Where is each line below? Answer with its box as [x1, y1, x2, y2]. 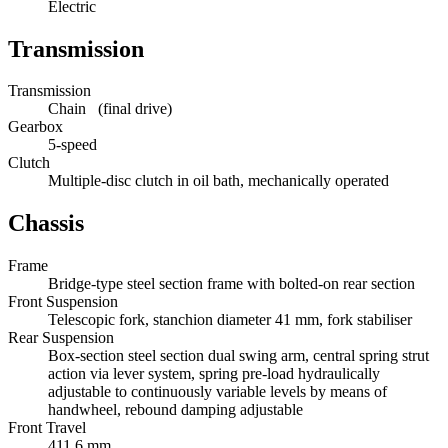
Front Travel [8, 419, 86, 437]
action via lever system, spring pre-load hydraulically [48, 365, 380, 383]
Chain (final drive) [48, 100, 172, 118]
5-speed [48, 136, 97, 154]
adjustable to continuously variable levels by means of [48, 383, 387, 401]
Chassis [8, 210, 84, 237]
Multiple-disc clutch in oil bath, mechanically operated [48, 172, 389, 190]
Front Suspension [8, 293, 118, 311]
